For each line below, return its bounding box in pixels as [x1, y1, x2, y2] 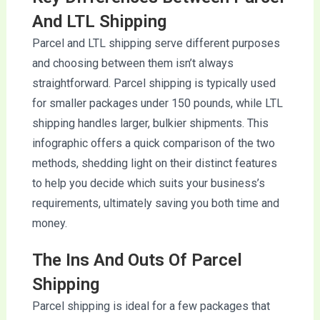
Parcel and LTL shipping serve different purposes [31, 36, 280, 50]
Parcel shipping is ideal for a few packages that [31, 299, 270, 313]
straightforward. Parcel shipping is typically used [31, 76, 276, 90]
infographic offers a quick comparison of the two [31, 136, 275, 150]
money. [31, 216, 67, 230]
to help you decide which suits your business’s [31, 176, 265, 190]
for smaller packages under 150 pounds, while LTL [31, 96, 283, 110]
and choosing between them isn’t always [31, 56, 234, 70]
